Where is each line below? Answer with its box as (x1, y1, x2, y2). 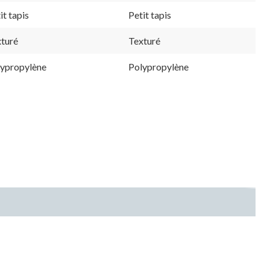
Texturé (128, 34, 160, 46)
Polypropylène (128, 60, 189, 72)
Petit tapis (128, 8, 171, 20)
